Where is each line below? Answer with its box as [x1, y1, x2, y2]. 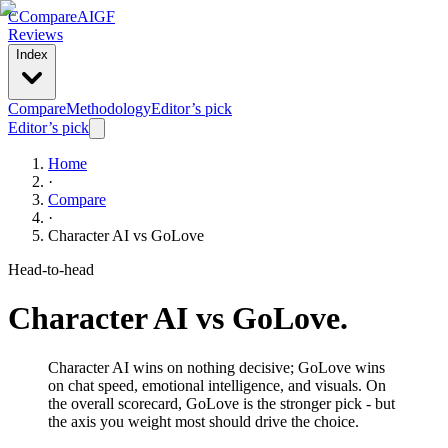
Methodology [66, 100, 151, 117]
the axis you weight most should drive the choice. [48, 412, 359, 430]
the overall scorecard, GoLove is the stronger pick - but [48, 394, 395, 412]
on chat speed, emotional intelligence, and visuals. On [48, 376, 386, 394]
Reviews [8, 26, 63, 43]
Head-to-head [8, 261, 94, 278]
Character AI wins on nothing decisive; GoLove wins [48, 358, 385, 376]
